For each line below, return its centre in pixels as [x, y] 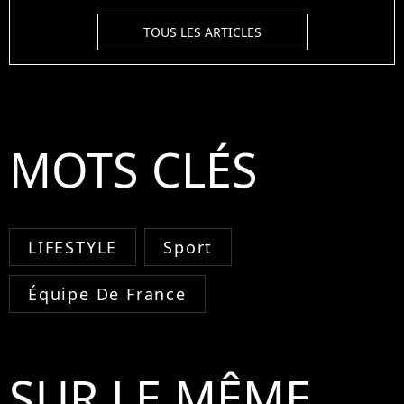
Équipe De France [107, 294]
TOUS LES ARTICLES [202, 32]
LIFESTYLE [73, 248]
